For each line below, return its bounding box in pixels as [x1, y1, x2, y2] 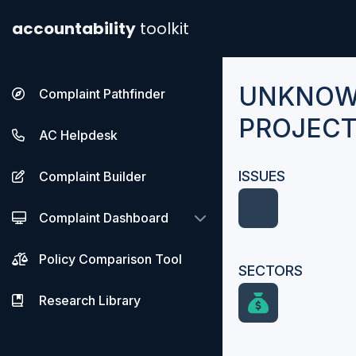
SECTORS [238, 262, 303, 279]
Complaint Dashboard [39, 210, 168, 226]
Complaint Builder [39, 168, 146, 184]
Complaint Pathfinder [39, 86, 165, 102]
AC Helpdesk [39, 127, 118, 143]
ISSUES [238, 168, 285, 184]
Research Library [39, 292, 141, 308]
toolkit [140, 17, 189, 40]
